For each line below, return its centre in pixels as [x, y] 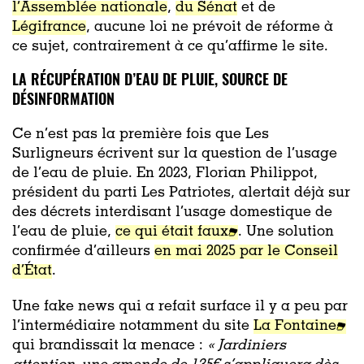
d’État [32, 271]
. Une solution [286, 232]
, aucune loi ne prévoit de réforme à [210, 27]
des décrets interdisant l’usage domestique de [172, 212]
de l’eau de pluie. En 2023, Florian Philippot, [165, 173]
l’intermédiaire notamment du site [133, 326]
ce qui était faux [172, 232]
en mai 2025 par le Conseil [246, 251]
